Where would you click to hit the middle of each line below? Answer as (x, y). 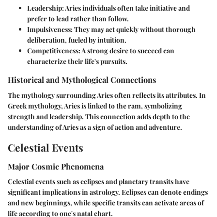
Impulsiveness (49, 30)
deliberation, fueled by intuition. (77, 40)
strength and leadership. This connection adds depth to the (99, 116)
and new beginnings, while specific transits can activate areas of (106, 203)
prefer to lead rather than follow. (78, 19)
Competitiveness (53, 51)
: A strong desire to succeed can (126, 51)
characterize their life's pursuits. (77, 62)
